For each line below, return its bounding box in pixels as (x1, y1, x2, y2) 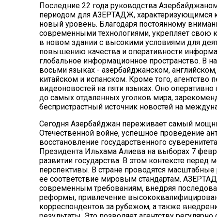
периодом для (39, 10, 93, 19)
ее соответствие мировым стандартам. (39, 174, 183, 184)
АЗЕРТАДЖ (92, 10, 134, 19)
